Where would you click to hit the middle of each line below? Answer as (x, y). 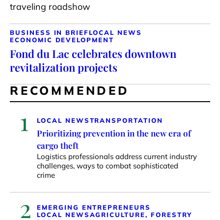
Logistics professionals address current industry (117, 156)
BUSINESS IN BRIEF (50, 32)
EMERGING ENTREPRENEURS (94, 207)
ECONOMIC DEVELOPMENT (62, 40)
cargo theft (58, 145)
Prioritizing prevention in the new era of (114, 133)
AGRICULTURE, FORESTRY (141, 214)
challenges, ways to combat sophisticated (108, 165)
